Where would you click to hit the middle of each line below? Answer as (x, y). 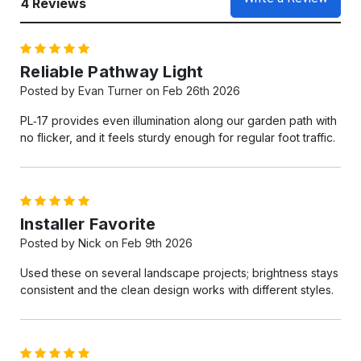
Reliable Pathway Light (112, 72)
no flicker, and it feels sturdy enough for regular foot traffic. (178, 138)
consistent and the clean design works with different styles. (177, 290)
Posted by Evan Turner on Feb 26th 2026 (130, 91)
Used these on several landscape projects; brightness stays (179, 273)
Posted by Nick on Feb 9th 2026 (106, 243)
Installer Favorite (88, 224)
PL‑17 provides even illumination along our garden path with (178, 121)
